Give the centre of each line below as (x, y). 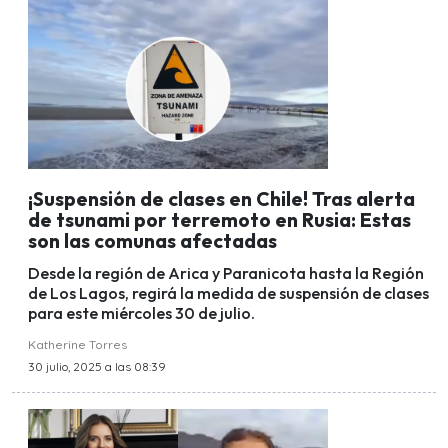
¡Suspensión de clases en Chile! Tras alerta (221, 198)
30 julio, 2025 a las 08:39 (97, 367)
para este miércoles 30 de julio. (141, 313)
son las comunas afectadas (152, 240)
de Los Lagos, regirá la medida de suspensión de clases (228, 293)
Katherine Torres (77, 345)
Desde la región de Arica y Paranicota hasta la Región (226, 273)
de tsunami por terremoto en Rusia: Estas (219, 219)
